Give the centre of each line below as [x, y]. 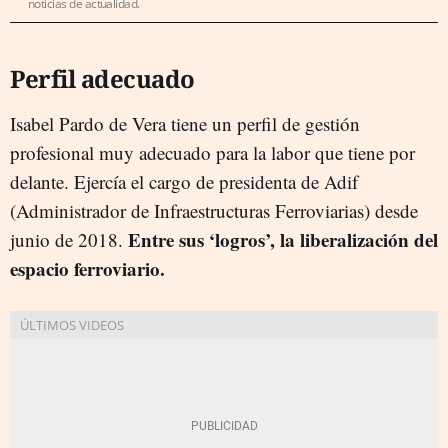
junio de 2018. [69, 239]
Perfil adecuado [102, 78]
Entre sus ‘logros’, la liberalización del [283, 239]
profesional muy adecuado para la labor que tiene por [212, 152]
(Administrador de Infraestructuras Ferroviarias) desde [214, 210]
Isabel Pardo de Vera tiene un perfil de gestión [185, 123]
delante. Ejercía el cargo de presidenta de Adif [184, 181]
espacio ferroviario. [87, 268]
